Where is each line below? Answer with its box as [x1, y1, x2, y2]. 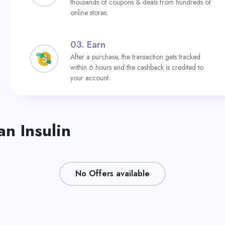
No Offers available [75, 168, 150, 179]
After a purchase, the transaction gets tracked [70, 52, 200, 62]
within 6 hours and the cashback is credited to [70, 62, 203, 72]
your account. [70, 73, 110, 83]
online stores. [70, 8, 108, 18]
